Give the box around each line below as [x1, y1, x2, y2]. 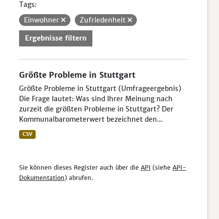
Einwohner [24, 16, 61, 24]
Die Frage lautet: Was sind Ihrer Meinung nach [19, 94, 173, 103]
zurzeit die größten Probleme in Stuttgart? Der [19, 105, 174, 113]
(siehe [151, 164, 173, 171]
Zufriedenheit [80, 16, 128, 24]
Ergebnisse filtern [25, 34, 87, 43]
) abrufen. [65, 174, 93, 181]
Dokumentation [19, 174, 65, 181]
